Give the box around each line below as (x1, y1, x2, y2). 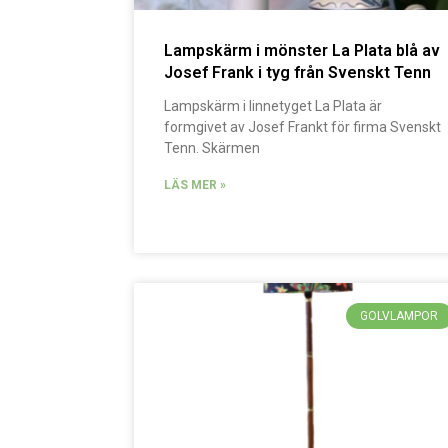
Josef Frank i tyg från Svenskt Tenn (164, 62, 432, 82)
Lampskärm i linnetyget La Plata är (164, 97, 383, 114)
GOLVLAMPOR (360, 308, 439, 323)
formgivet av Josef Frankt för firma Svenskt (164, 118, 442, 135)
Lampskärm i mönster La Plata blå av (164, 40, 441, 60)
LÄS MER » (164, 177, 227, 192)
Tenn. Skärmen (164, 139, 261, 156)
